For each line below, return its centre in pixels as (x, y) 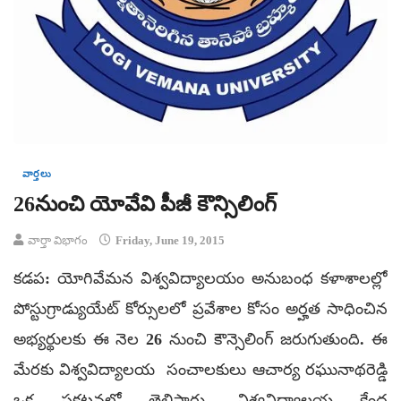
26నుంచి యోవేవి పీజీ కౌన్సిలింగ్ (145, 204)
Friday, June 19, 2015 (169, 240)
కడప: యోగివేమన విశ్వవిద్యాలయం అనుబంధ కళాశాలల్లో (200, 278)
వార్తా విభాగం (58, 240)
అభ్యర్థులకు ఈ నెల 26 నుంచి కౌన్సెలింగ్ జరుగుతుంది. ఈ (200, 339)
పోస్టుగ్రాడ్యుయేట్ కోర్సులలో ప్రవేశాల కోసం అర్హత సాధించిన (200, 308)
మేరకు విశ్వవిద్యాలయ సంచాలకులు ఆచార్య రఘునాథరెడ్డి (200, 369)
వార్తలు (37, 173)
